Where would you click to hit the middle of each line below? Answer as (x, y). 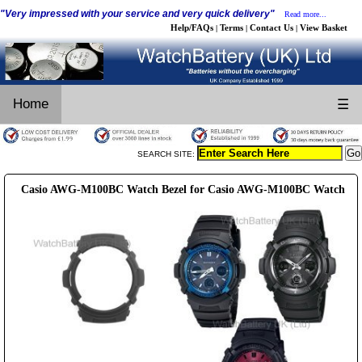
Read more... (305, 14)
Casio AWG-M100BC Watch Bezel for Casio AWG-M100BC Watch (183, 189)
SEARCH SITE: (167, 154)
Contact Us (271, 27)
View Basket (324, 27)
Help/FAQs (192, 27)
